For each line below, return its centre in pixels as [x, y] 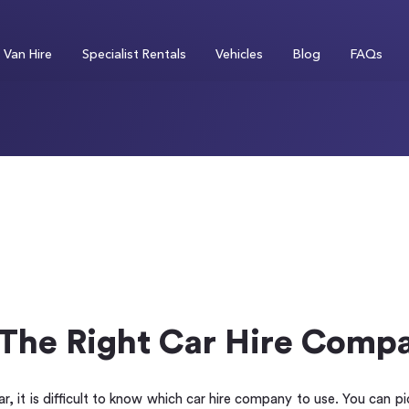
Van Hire [28, 54]
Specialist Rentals [134, 54]
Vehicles [240, 54]
